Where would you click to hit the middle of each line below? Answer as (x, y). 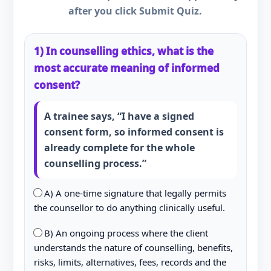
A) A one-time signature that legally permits (134, 193)
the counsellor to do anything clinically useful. (129, 207)
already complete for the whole (119, 148)
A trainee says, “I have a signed (119, 116)
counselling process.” (95, 163)
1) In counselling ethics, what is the (123, 51)
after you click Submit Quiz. (135, 11)
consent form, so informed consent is (134, 132)
